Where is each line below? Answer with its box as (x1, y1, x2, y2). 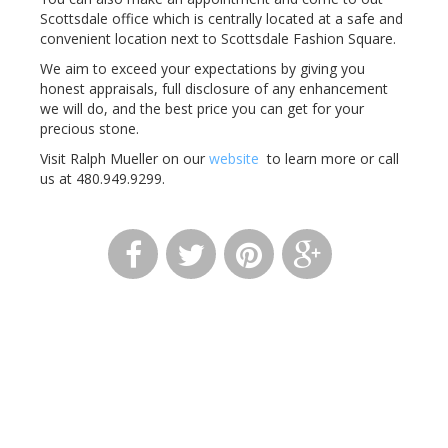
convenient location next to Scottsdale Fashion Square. (40, 29, 400, 48)
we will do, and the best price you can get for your (40, 99, 364, 118)
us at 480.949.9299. (40, 169, 169, 188)
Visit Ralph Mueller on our (40, 149, 205, 168)
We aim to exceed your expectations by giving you (40, 59, 365, 78)
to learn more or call (263, 149, 399, 168)
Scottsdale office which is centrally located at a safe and (40, 9, 403, 28)
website (205, 149, 263, 168)
